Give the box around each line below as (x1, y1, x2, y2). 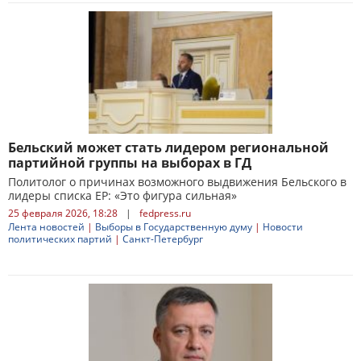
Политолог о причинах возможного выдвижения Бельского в (8, 174, 346, 189)
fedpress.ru (139, 206, 191, 220)
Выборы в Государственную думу (95, 220, 252, 234)
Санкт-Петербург (122, 232, 203, 246)
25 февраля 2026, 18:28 (8, 206, 118, 220)
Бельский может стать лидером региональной (8, 139, 329, 156)
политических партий (8, 232, 112, 246)
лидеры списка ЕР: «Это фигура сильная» (8, 188, 237, 203)
